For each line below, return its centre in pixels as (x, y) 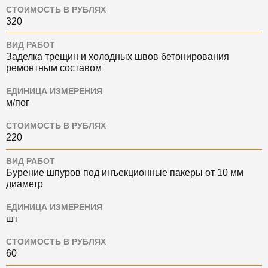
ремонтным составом (54, 68)
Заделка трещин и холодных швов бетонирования (118, 57)
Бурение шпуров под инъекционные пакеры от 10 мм (125, 173)
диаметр (25, 184)
